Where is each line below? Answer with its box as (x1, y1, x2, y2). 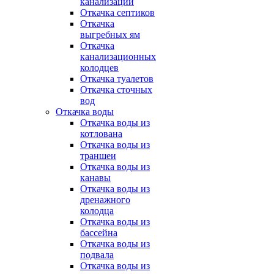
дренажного (80, 194, 130, 205)
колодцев (80, 62, 119, 73)
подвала (80, 250, 114, 260)
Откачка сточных (80, 84, 152, 95)
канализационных (80, 51, 156, 62)
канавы (80, 172, 111, 183)
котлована (80, 128, 122, 139)
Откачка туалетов (80, 73, 154, 84)
